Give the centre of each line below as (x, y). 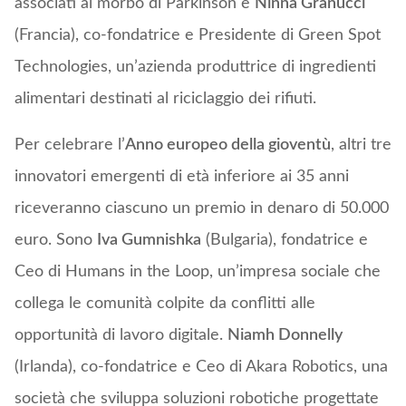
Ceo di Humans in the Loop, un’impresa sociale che (197, 272)
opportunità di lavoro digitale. (121, 336)
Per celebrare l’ (69, 145)
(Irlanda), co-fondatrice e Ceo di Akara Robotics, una (201, 367)
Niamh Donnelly (285, 336)
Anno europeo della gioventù (227, 145)
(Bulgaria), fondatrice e (284, 241)
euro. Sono (55, 241)
